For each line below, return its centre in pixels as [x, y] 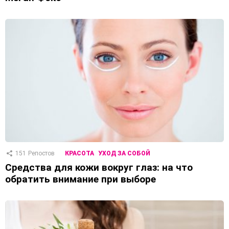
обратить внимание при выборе [81, 179]
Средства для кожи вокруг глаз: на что [99, 168]
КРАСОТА [79, 154]
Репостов [41, 154]
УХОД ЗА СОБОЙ [124, 154]
